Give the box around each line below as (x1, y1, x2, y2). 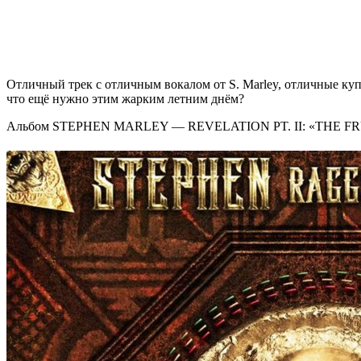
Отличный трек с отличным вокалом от (6, 77, 229, 92)
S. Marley (229, 77, 278, 92)
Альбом (6, 119, 52, 134)
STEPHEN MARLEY (52, 119, 168, 134)
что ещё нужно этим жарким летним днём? (6, 92, 244, 106)
